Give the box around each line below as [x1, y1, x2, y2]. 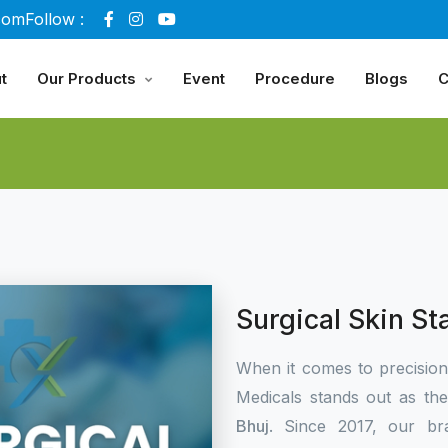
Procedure [255, 69, 335, 88]
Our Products [37, 69, 136, 88]
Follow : [25, 9, 84, 29]
